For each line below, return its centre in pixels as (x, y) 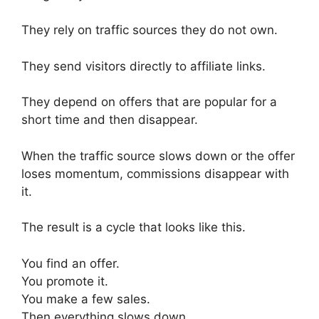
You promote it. (65, 281)
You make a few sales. (86, 299)
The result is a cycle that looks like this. (134, 228)
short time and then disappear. (110, 120)
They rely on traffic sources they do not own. (150, 30)
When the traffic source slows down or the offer (158, 156)
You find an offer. (70, 263)
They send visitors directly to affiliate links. (143, 66)
